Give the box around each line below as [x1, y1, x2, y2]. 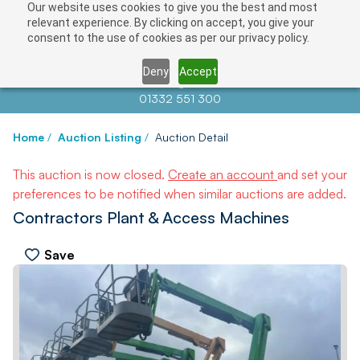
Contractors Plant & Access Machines [13, 207, 289, 227]
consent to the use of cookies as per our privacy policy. [27, 31, 309, 44]
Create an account [168, 166, 277, 182]
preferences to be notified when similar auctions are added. [13, 186, 346, 202]
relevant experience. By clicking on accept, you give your [27, 16, 314, 29]
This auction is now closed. [13, 166, 168, 182]
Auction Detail [155, 130, 228, 144]
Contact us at [81, 76, 157, 89]
